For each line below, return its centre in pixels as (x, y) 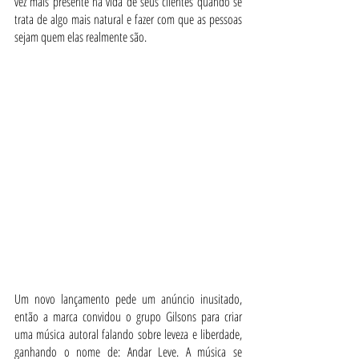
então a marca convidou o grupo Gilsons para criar (128, 317)
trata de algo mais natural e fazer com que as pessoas (128, 19)
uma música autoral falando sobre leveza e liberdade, (128, 335)
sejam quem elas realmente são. (82, 37)
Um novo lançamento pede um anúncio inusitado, (128, 299)
